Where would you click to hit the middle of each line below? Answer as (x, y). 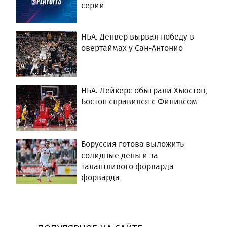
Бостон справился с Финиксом (139, 101)
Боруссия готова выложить (133, 144)
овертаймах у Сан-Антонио (132, 48)
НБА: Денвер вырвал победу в (138, 36)
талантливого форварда (127, 166)
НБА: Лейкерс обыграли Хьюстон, (144, 90)
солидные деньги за (120, 155)
